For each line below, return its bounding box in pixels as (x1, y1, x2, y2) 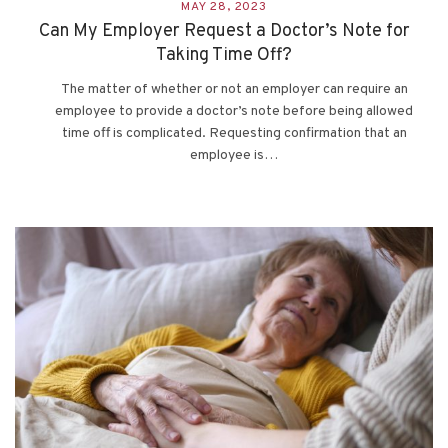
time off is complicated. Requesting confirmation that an (61, 124, 407, 142)
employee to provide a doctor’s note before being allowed (55, 102, 413, 120)
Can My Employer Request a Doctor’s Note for (38, 19, 410, 43)
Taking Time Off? (156, 43, 292, 67)
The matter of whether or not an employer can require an (60, 80, 408, 98)
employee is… (190, 146, 278, 164)
